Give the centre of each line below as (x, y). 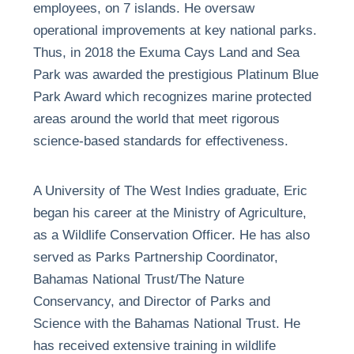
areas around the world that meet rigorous (156, 119)
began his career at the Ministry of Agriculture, (169, 213)
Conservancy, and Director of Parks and (151, 301)
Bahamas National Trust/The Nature (138, 279)
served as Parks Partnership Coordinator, (155, 257)
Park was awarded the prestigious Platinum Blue (175, 74)
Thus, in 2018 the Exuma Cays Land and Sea (166, 52)
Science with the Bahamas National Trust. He (166, 323)
